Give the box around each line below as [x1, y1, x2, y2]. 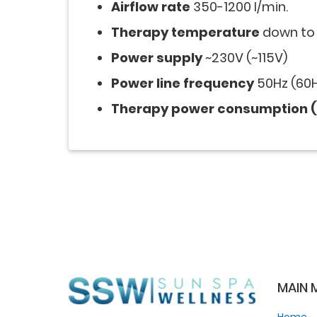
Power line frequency [111, 74, 254, 93]
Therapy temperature [111, 23, 260, 42]
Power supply [111, 49, 202, 67]
